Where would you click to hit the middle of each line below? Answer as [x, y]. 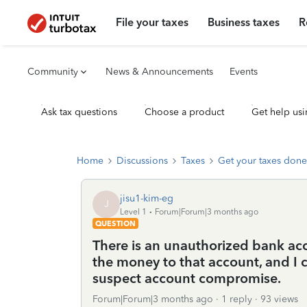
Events [244, 72]
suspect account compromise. [187, 278]
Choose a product [184, 112]
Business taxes [244, 22]
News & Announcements [159, 72]
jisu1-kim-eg [147, 198]
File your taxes [152, 22]
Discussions [142, 161]
